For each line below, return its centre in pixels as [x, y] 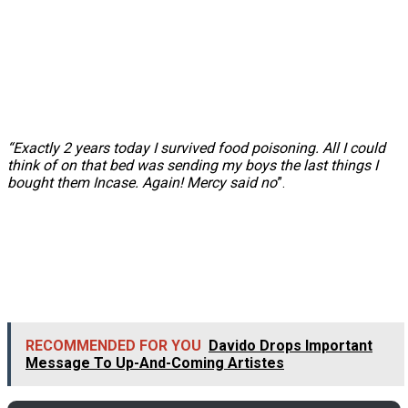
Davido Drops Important [291, 345]
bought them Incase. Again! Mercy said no [142, 182]
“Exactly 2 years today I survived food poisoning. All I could [196, 148]
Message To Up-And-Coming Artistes [155, 362]
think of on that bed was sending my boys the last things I [193, 165]
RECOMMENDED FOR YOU [113, 345]
